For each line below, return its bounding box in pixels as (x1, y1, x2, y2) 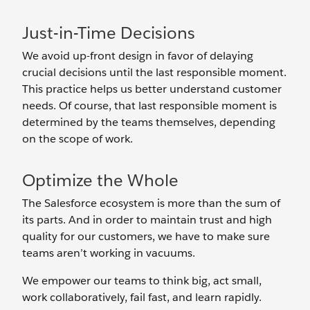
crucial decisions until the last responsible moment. (22, 65, 286, 80)
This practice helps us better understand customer (22, 82, 282, 96)
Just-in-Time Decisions (22, 22, 195, 44)
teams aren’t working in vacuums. (22, 246, 195, 260)
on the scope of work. (22, 131, 138, 146)
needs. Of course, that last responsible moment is (22, 98, 277, 113)
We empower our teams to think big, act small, (22, 273, 262, 288)
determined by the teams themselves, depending (22, 115, 275, 129)
